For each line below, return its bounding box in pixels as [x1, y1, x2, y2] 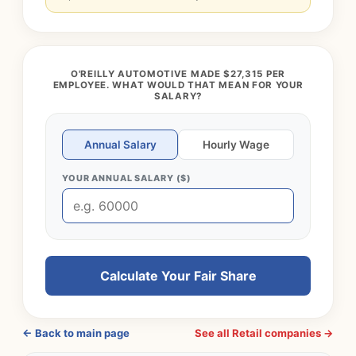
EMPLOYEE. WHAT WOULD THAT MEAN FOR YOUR [52, 79, 304, 91]
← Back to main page [22, 327, 130, 339]
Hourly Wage [203, 138, 269, 151]
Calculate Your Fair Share [99, 268, 257, 284]
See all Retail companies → [195, 327, 334, 339]
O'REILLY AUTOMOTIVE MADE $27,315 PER [71, 68, 285, 79]
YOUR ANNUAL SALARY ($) [62, 172, 192, 184]
